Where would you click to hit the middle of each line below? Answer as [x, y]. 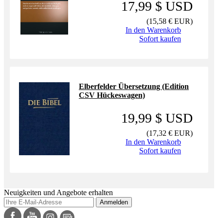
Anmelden [114, 202]
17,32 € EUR [170, 133]
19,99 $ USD [157, 118]
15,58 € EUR [170, 21]
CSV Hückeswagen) [112, 95]
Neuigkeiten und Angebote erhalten [58, 192]
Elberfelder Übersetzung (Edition [134, 86]
